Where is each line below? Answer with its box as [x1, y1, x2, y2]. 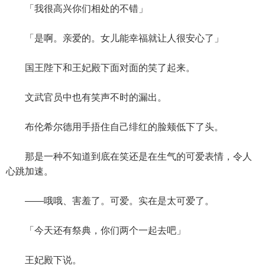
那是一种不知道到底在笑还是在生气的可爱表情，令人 [6, 151, 252, 161]
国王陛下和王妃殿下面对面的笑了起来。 [6, 63, 195, 73]
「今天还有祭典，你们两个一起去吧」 [6, 225, 186, 235]
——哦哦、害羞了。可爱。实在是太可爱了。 [6, 196, 214, 206]
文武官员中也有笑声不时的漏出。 [6, 92, 167, 102]
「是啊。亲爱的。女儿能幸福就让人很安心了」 [6, 33, 224, 43]
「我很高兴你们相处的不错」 [6, 4, 148, 14]
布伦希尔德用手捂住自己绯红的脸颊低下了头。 [6, 122, 224, 132]
